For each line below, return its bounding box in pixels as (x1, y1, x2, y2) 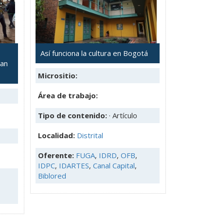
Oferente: (38, 150, 76, 160)
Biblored (38, 170, 66, 181)
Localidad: (38, 130, 77, 140)
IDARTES (59, 160, 89, 170)
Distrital (77, 130, 103, 140)
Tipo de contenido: (38, 110, 109, 120)
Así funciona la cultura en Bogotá (40, 48, 148, 58)
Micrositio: (38, 70, 77, 80)
